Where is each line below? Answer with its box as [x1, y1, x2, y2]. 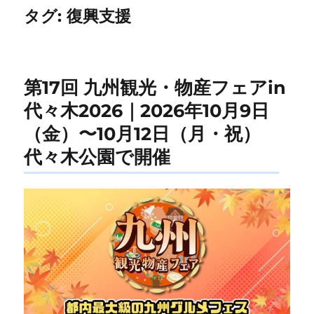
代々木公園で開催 [24, 146, 171, 168]
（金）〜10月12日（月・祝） [24, 123, 261, 145]
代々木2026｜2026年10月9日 [24, 100, 270, 122]
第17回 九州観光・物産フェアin [24, 76, 287, 99]
